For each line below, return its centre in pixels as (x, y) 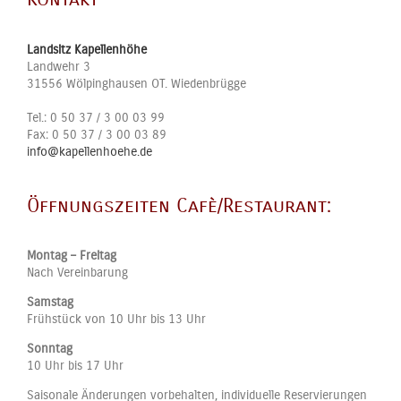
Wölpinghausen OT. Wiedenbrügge (156, 83)
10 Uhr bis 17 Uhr (75, 365)
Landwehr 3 (59, 66)
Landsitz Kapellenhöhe (87, 49)
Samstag (50, 302)
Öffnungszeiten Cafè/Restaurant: (179, 205)
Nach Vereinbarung (77, 272)
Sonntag (50, 348)
